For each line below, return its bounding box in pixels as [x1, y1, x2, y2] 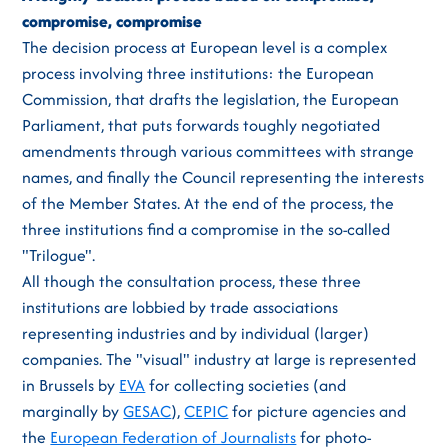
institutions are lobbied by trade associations [22, 295, 339, 319]
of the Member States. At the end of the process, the [22, 191, 395, 215]
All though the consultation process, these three [22, 269, 362, 293]
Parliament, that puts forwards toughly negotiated [22, 113, 381, 137]
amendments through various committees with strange [22, 139, 415, 163]
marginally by [22, 399, 124, 423]
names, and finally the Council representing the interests [22, 165, 425, 189]
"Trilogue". [22, 243, 96, 267]
